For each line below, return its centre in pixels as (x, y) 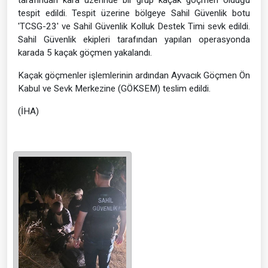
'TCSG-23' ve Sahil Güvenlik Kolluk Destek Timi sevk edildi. (134, 26)
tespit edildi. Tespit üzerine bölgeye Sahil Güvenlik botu (134, 13)
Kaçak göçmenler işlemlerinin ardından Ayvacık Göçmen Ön (134, 75)
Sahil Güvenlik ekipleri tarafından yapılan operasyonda (134, 39)
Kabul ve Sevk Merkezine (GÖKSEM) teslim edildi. (114, 88)
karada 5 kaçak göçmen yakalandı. (85, 52)
